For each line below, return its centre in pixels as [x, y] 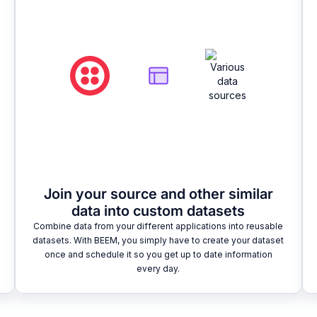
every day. [158, 269]
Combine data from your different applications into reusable [158, 226]
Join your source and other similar [158, 194]
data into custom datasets [158, 211]
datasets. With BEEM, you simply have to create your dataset [158, 241]
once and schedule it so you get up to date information [158, 255]
